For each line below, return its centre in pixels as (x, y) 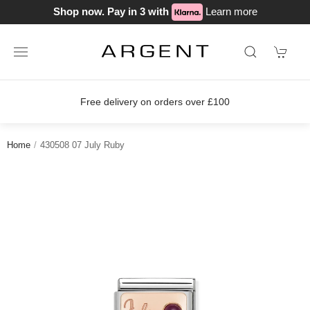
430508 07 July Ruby (82, 145)
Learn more (231, 11)
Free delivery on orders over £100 (155, 102)
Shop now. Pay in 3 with (112, 11)
